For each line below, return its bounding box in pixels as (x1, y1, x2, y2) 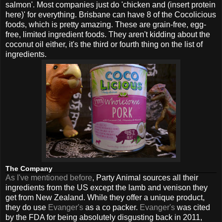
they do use (5, 203, 48, 212)
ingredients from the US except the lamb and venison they (5, 183, 208, 192)
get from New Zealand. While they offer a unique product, (5, 193, 205, 202)
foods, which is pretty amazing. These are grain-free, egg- (5, 20, 206, 29)
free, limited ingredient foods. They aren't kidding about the (5, 30, 210, 39)
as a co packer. (83, 203, 140, 212)
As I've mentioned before (5, 173, 92, 182)
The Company (5, 164, 53, 172)
